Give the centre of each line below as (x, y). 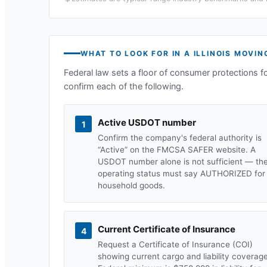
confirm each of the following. (124, 86)
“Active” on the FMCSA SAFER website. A (177, 150)
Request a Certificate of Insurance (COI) (175, 244)
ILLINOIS (212, 53)
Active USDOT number (147, 122)
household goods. (131, 185)
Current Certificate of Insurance (167, 229)
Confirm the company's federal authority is (180, 138)
